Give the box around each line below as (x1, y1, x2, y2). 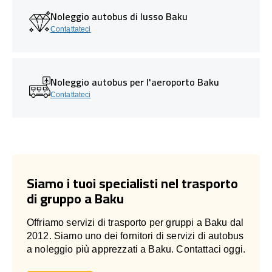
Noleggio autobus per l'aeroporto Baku (50, 72, 219, 91)
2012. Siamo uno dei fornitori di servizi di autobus (27, 230, 244, 241)
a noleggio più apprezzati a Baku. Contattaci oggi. (27, 243, 246, 254)
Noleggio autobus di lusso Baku (50, 7, 188, 25)
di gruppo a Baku (27, 185, 124, 211)
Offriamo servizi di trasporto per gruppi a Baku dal (27, 217, 244, 228)
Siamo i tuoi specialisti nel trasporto (27, 170, 238, 196)
